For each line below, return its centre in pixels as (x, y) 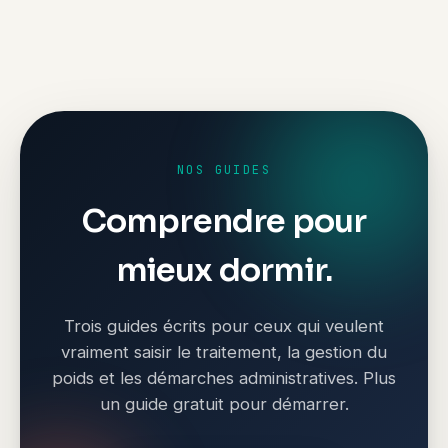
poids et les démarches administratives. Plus (224, 378)
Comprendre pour (224, 221)
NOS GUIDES (224, 170)
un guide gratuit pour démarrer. (224, 404)
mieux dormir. (224, 270)
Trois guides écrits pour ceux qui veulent (224, 326)
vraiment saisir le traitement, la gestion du (224, 352)
